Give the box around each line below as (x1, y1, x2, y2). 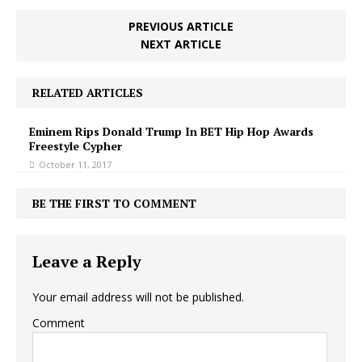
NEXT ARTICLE (141, 36, 221, 52)
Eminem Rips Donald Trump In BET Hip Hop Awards (29, 124, 314, 139)
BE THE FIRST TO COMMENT (32, 196, 196, 211)
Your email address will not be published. (32, 289, 244, 305)
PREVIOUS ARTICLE (128, 19, 234, 34)
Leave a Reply (32, 250, 141, 272)
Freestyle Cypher (29, 138, 122, 154)
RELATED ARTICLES (32, 85, 143, 100)
